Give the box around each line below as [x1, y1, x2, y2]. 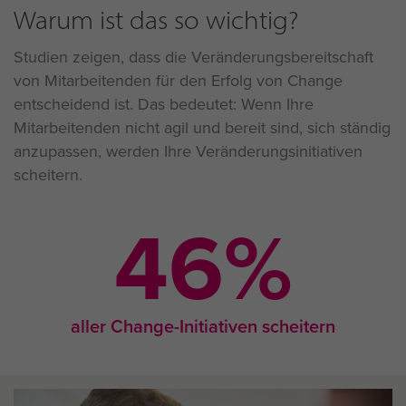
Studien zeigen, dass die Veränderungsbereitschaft [14, 44, 373, 69]
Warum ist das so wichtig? [14, 3, 298, 35]
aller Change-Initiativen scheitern [71, 312, 335, 340]
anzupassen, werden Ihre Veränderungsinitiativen [14, 139, 362, 163]
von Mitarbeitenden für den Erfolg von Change [14, 68, 343, 92]
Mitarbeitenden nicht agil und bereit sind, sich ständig [14, 115, 391, 140]
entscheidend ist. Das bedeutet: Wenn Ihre [14, 92, 314, 116]
